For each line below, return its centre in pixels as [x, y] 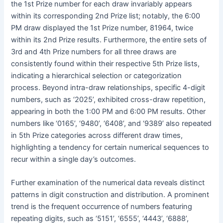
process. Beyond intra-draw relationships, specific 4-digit [108, 88]
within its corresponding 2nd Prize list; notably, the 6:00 [106, 16]
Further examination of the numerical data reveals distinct [108, 183]
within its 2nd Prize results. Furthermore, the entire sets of [109, 40]
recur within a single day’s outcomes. [74, 160]
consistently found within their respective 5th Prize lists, [106, 64]
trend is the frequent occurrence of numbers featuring [102, 207]
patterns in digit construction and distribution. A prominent [110, 195]
